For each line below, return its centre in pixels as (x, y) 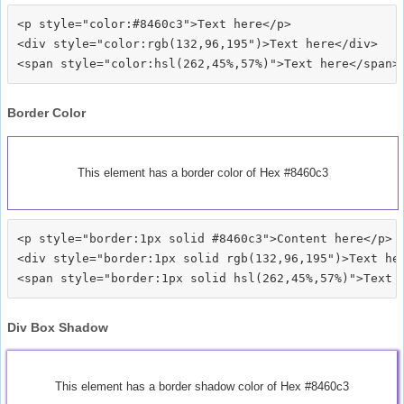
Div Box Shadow (58, 327)
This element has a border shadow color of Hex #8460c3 (202, 386)
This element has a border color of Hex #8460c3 (203, 172)
